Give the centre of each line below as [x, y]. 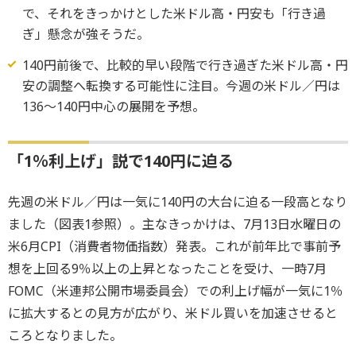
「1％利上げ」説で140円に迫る [121, 161]
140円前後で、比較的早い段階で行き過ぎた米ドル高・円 [185, 65]
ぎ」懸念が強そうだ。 [85, 34]
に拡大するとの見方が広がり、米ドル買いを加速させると [173, 313]
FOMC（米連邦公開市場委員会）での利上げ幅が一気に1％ [176, 290]
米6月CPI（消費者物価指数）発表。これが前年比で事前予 [174, 246]
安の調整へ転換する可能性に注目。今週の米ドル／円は [181, 85]
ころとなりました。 [65, 335]
